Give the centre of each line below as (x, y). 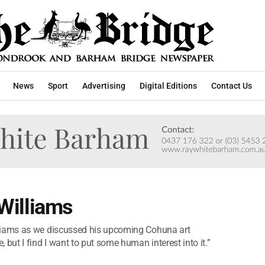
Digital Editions (168, 85)
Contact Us (232, 85)
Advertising (104, 85)
